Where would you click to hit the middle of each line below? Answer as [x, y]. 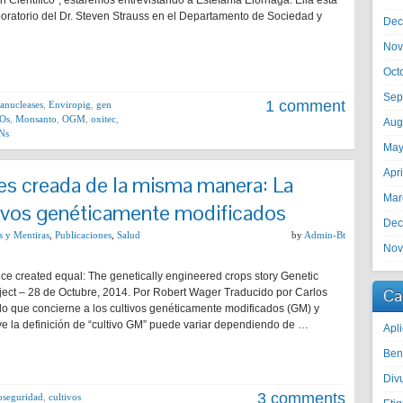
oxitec [103, 119]
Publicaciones [83, 235]
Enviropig [70, 104]
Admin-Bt [325, 235]
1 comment [305, 106]
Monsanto [36, 119]
